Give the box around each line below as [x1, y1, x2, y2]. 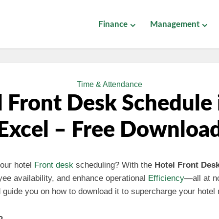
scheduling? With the [73, 160, 154, 170]
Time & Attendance [77, 80, 142, 88]
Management [150, 20, 199, 28]
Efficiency [148, 174, 184, 183]
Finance [98, 20, 128, 28]
